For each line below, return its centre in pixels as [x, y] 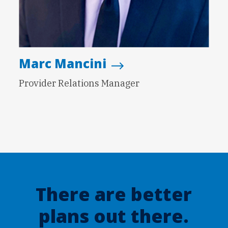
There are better [114, 194]
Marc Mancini [63, 64]
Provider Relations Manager [79, 83]
